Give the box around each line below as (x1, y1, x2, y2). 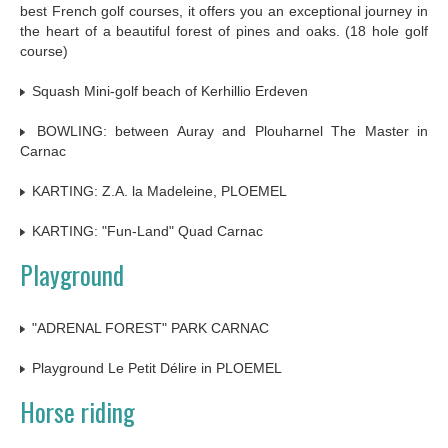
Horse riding (20, 393, 135, 431)
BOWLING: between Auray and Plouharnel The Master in (28, 123, 428, 140)
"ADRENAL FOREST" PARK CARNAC (28, 320, 269, 337)
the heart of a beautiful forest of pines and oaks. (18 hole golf (20, 23, 428, 40)
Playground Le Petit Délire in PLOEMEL (28, 360, 282, 377)
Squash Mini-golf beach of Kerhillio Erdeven (28, 83, 308, 100)
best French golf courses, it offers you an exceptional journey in (20, 3, 428, 20)
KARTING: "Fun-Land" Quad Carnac (28, 223, 263, 240)
